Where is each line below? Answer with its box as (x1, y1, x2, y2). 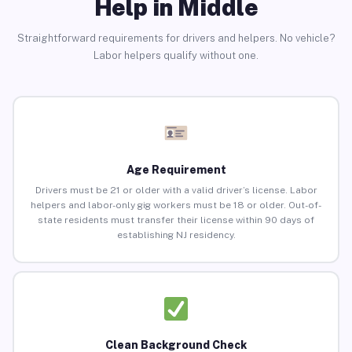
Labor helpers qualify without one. (93, 49, 258, 61)
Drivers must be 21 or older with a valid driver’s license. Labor (35, 185, 317, 196)
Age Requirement (126, 163, 226, 177)
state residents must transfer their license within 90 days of (38, 214, 314, 226)
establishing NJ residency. (116, 229, 236, 241)
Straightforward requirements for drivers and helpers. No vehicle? (16, 31, 335, 44)
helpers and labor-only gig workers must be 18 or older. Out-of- (31, 200, 321, 211)
